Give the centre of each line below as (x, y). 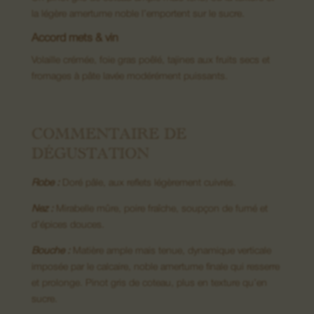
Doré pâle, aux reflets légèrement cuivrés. (148, 184)
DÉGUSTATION (90, 157)
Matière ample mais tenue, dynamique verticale (172, 252)
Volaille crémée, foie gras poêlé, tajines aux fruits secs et (150, 61)
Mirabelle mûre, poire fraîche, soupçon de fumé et (162, 210)
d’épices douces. (68, 226)
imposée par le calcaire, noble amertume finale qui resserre (155, 268)
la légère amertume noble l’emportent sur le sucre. (138, 15)
